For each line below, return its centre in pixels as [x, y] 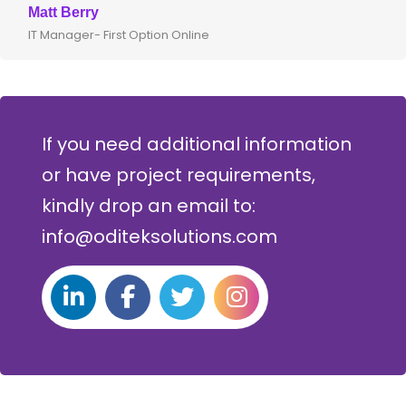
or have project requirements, [179, 175]
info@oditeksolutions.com [159, 237]
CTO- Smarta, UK [221, 35]
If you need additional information [197, 145]
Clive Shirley [215, 13]
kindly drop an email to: [149, 206]
